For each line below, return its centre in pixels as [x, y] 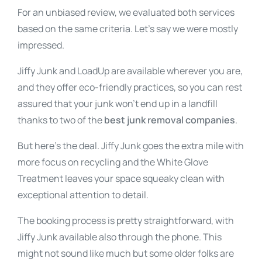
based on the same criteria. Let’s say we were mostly [128, 29]
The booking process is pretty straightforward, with [126, 220]
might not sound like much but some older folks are [126, 253]
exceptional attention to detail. [84, 195]
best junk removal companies [170, 120]
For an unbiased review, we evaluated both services [126, 12]
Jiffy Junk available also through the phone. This [120, 237]
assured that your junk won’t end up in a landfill [118, 104]
